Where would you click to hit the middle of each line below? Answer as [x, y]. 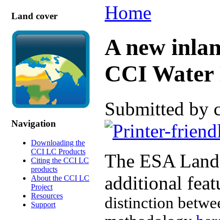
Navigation [34, 124]
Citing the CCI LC [60, 160]
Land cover [34, 16]
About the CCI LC [60, 178]
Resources [47, 195]
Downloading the [58, 142]
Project [42, 187]
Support [43, 204]
